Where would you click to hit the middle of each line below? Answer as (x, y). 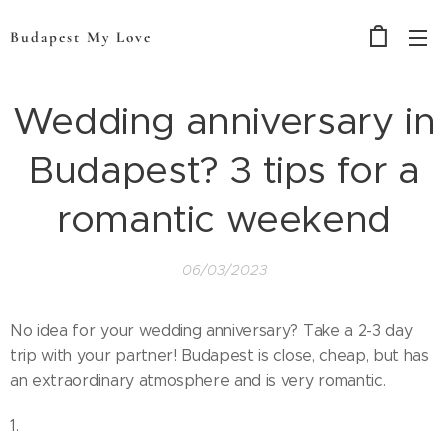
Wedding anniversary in (224, 120)
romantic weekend (224, 218)
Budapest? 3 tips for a (224, 169)
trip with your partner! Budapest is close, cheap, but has (219, 355)
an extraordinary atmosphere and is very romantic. (198, 380)
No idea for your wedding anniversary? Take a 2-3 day (211, 330)
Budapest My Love (81, 37)
